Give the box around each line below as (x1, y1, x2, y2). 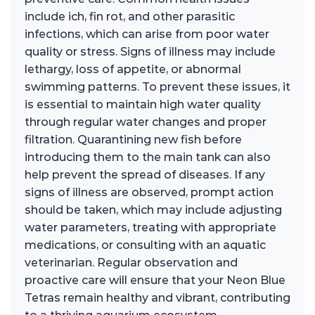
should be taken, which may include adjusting (25, 203, 282, 217)
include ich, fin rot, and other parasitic (25, 10, 235, 24)
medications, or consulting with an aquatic (25, 238, 266, 252)
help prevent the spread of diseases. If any (25, 168, 265, 182)
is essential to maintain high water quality (25, 98, 261, 112)
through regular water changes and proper (25, 115, 266, 129)
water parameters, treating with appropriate (25, 221, 276, 235)
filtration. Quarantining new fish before (25, 133, 242, 147)
